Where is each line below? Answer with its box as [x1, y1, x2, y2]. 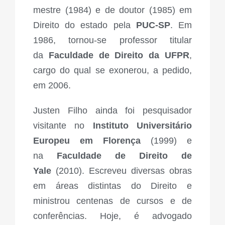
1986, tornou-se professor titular [33, 35, 192, 46]
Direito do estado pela [33, 20, 136, 31]
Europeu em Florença [33, 136, 141, 146]
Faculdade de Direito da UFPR [48, 50, 190, 61]
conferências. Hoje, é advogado [33, 211, 192, 221]
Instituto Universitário [92, 121, 192, 131]
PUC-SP [136, 20, 170, 31]
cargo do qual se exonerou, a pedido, [33, 65, 192, 76]
